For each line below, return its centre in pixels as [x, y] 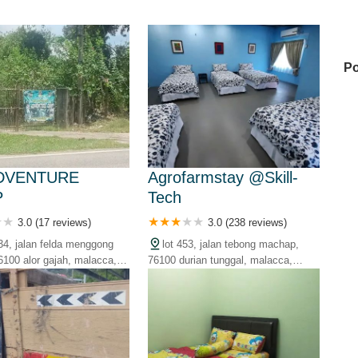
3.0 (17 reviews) [55, 222]
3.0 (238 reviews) [247, 222]
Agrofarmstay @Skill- [223, 177]
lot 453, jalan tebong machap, [230, 244]
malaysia [168, 276]
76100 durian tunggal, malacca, [220, 260]
